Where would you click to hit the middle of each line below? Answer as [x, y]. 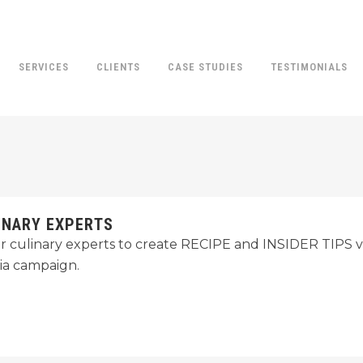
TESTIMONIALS [309, 67]
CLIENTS [118, 67]
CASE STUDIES [205, 67]
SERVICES [44, 67]
